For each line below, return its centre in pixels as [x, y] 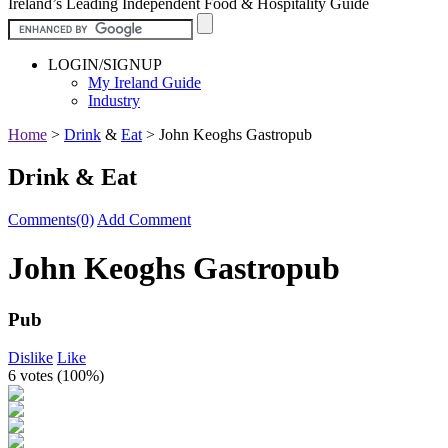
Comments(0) [51, 219]
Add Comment [144, 219]
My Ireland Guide [144, 82]
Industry [114, 100]
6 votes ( [35, 376]
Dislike [30, 358]
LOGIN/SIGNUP [105, 64]
